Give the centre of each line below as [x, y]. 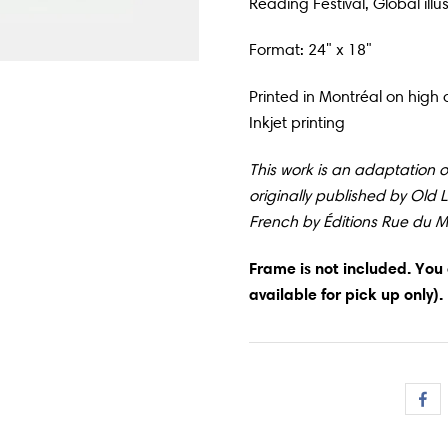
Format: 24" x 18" [311, 49]
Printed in [284, 96]
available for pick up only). [346, 293]
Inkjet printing [297, 122]
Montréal [351, 96]
